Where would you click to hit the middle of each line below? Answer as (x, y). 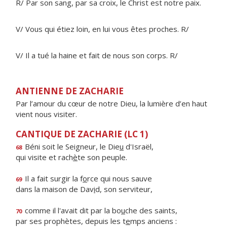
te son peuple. (102, 157)
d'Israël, (139, 146)
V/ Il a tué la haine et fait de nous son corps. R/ (97, 55)
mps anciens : (154, 221)
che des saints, (151, 210)
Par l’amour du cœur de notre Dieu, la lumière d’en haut (111, 103)
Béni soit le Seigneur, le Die (71, 146)
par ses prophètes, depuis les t (71, 221)
